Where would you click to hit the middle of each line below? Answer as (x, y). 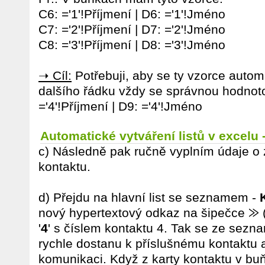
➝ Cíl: (55, 75)
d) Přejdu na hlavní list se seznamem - (149, 197)
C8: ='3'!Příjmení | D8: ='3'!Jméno (132, 45)
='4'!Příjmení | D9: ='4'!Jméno (120, 106)
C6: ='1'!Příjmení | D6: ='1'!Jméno (132, 14)
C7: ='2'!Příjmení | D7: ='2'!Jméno (132, 29)
